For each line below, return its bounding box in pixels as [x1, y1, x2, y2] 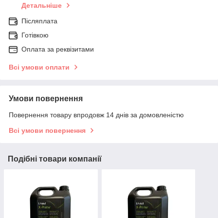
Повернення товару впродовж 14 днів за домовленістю [9, 111, 184, 119]
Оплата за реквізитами [21, 45, 94, 54]
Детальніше [21, 1, 62, 10]
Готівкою [21, 31, 49, 39]
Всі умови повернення [9, 127, 86, 135]
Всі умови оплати [9, 63, 70, 72]
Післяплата [21, 17, 57, 25]
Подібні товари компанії [8, 155, 102, 163]
